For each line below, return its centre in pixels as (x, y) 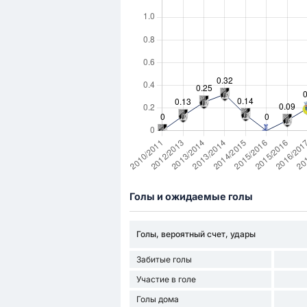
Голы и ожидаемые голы (191, 197)
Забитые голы (164, 259)
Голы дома (157, 299)
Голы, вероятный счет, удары (196, 234)
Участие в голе (166, 279)
